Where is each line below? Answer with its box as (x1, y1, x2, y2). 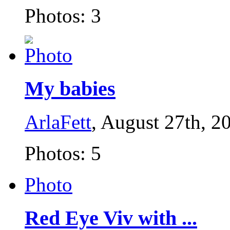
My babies (25, 77, 116, 101)
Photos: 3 (25, 5, 101, 27)
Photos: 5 (25, 142, 101, 164)
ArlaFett (25, 110, 91, 133)
